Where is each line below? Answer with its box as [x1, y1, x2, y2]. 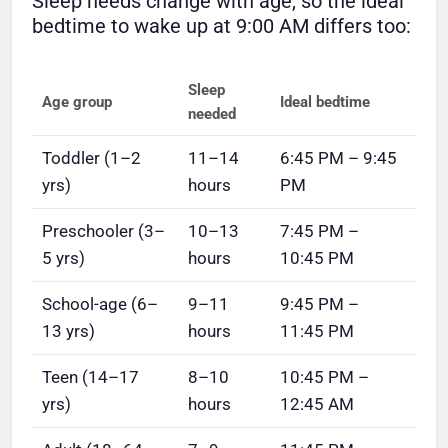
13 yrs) [42, 320, 95, 341]
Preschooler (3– [42, 220, 165, 241]
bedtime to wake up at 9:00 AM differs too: [32, 13, 411, 38]
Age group [42, 92, 112, 111]
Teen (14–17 [42, 366, 139, 387]
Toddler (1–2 [42, 147, 141, 168]
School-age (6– [42, 293, 158, 314]
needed [188, 104, 236, 123]
